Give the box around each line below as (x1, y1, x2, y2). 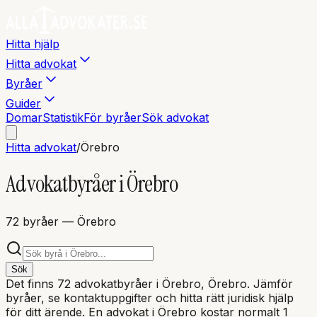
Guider (6, 96, 41, 110)
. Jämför (247, 276, 293, 291)
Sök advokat (142, 110, 209, 125)
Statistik (42, 110, 83, 125)
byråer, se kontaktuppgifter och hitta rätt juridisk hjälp (6, 290, 294, 305)
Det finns (6, 276, 57, 291)
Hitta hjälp (6, 37, 59, 51)
